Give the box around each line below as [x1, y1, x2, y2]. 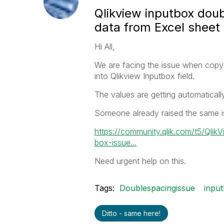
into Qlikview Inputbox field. [94, 71, 194, 81]
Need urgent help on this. [94, 156, 186, 166]
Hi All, [94, 41, 115, 51]
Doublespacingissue [119, 183, 195, 193]
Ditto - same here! [101, 209, 160, 217]
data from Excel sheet [94, 20, 220, 34]
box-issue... [94, 137, 136, 147]
